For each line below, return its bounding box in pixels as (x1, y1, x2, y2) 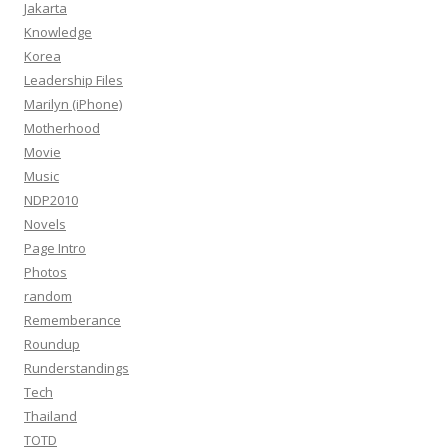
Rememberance (24, 310, 121, 329)
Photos (24, 262, 67, 281)
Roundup (24, 334, 80, 353)
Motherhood (24, 118, 100, 137)
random (24, 286, 72, 305)
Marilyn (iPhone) (24, 94, 122, 113)
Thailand (24, 406, 77, 425)
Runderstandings (24, 358, 129, 377)
